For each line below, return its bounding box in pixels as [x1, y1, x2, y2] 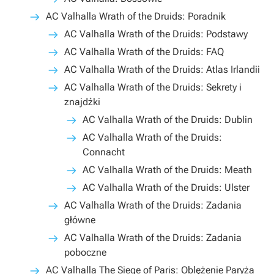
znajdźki [64, 96, 100, 108]
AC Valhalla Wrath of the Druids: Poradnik [46, 10, 226, 22]
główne [64, 214, 95, 226]
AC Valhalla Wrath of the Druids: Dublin [83, 114, 253, 125]
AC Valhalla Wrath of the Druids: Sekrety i [64, 81, 242, 93]
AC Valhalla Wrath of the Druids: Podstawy [64, 28, 248, 40]
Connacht [83, 146, 125, 158]
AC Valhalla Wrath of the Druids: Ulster [83, 182, 250, 193]
